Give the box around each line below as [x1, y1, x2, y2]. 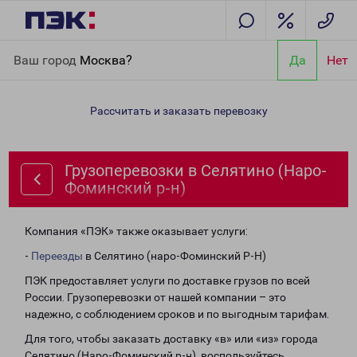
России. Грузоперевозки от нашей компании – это [25, 291, 286, 304]
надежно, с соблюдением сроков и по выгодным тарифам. [25, 308, 329, 320]
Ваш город [14, 52, 80, 68]
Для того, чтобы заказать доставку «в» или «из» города [25, 332, 318, 345]
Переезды [31, 249, 83, 262]
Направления [61, 43, 131, 56]
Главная [13, 43, 56, 56]
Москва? [80, 52, 132, 68]
